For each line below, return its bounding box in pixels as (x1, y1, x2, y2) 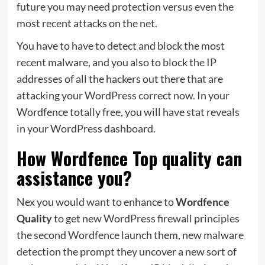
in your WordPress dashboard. (16, 121, 156, 135)
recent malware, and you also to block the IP (16, 55, 216, 69)
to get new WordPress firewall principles (51, 211, 240, 225)
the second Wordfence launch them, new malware (16, 228, 244, 241)
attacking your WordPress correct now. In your (16, 88, 230, 102)
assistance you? (16, 164, 132, 191)
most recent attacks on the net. (16, 16, 157, 30)
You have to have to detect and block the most (16, 38, 225, 52)
